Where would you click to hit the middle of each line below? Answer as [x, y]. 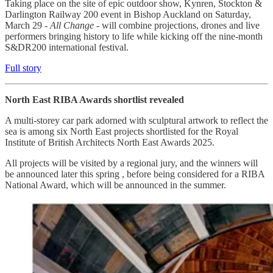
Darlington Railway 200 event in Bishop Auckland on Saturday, [128, 14]
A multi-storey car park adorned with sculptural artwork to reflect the [136, 120]
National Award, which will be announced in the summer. [115, 185]
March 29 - [27, 25]
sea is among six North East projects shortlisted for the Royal [122, 131]
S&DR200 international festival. [67, 47]
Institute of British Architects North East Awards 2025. [110, 142]
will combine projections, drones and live [181, 25]
